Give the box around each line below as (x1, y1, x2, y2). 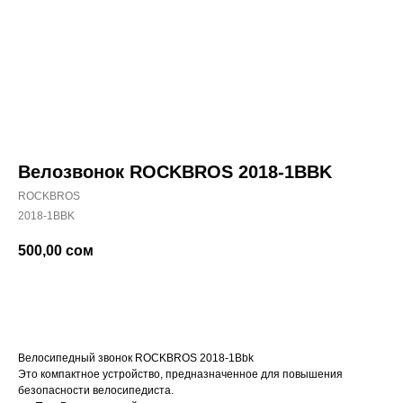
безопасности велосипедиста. (18, 384, 176, 398)
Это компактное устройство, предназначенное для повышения (18, 368, 343, 381)
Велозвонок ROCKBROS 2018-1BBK (18, 162, 332, 183)
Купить (154, 293, 200, 309)
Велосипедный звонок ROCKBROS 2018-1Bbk (18, 352, 254, 365)
